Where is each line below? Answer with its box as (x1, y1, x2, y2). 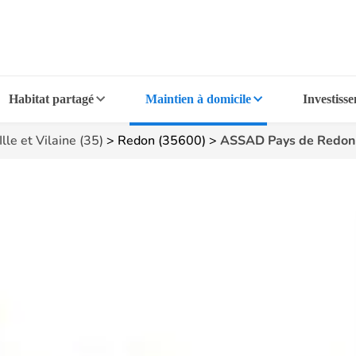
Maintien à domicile (145, 92, 251, 106)
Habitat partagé (9, 92, 95, 106)
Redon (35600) (118, 132, 206, 149)
